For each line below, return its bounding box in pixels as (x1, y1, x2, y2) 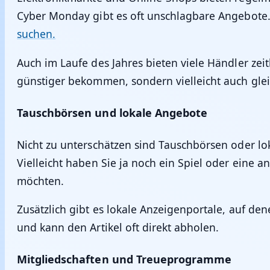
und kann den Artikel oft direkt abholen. (17, 220, 219, 234)
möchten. (17, 173, 64, 188)
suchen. (17, 27, 56, 42)
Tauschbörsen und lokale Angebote (17, 105, 208, 120)
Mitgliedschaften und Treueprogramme (17, 251, 232, 266)
